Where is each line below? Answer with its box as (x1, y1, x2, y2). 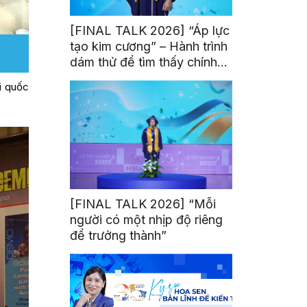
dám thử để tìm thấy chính (70, 55, 218, 70)
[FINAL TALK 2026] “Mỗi (70, 197, 217, 212)
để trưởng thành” (70, 228, 167, 243)
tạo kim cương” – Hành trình (70, 39, 228, 54)
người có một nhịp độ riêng (70, 212, 223, 228)
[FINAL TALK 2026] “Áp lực (70, 23, 230, 38)
